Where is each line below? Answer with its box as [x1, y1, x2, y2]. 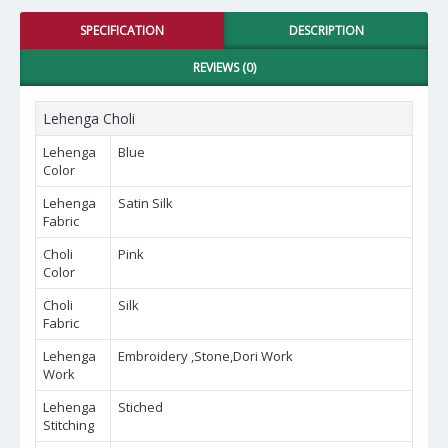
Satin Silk [118, 194, 173, 212]
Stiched [118, 398, 163, 416]
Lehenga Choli [43, 109, 135, 128]
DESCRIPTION [288, 22, 364, 39]
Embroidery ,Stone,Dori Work [118, 347, 293, 365]
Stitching [43, 416, 94, 434]
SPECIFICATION [80, 22, 164, 39]
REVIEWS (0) [192, 59, 256, 76]
